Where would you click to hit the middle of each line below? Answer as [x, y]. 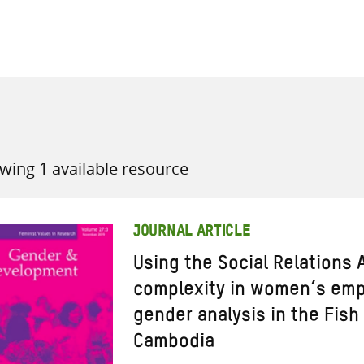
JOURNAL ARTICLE [192, 233]
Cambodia [174, 345]
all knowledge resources [256, 110]
